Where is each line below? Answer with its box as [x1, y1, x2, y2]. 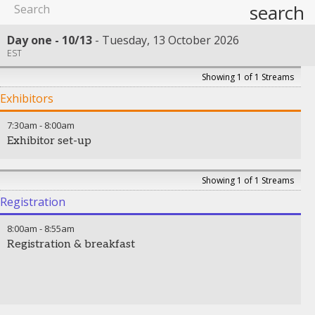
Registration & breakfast [7, 238, 135, 251]
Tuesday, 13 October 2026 [102, 32, 239, 48]
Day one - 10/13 [7, 32, 92, 48]
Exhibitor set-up [7, 134, 91, 148]
